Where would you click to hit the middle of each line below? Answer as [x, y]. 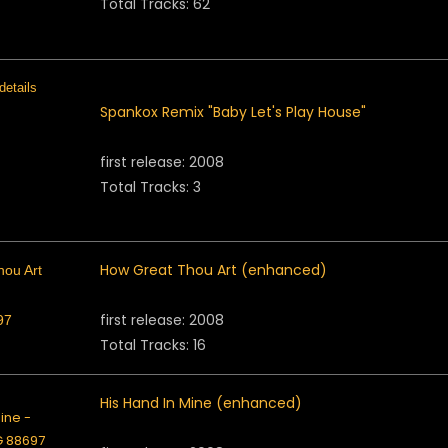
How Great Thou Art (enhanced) [213, 270]
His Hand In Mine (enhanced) [201, 403]
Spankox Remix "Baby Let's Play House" [233, 112]
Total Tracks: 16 [153, 345]
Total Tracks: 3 [150, 187]
